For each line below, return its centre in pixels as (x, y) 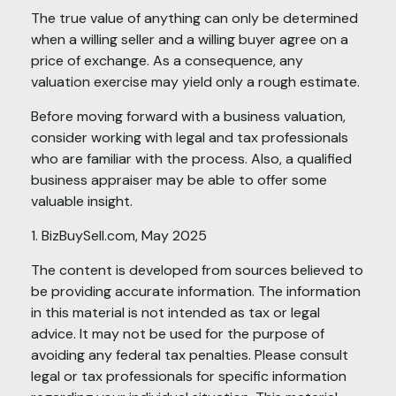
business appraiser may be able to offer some (179, 180)
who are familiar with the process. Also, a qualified (191, 159)
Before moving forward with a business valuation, (188, 117)
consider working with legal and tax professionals (190, 138)
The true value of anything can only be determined (194, 19)
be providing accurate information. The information (196, 292)
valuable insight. (82, 202)
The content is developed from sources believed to (197, 270)
